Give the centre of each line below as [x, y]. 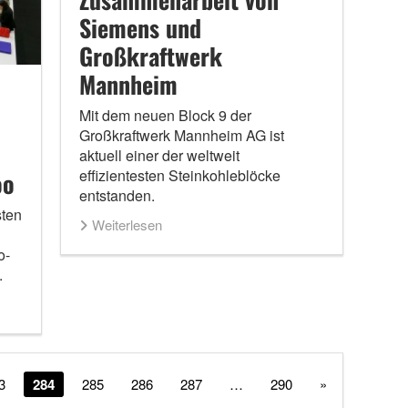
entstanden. [118, 195]
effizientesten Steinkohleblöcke [179, 175]
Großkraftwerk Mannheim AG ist [181, 135]
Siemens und [140, 27]
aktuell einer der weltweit [159, 155]
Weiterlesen [127, 224]
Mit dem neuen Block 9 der [165, 115]
